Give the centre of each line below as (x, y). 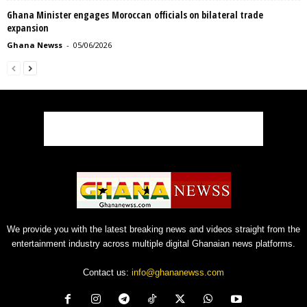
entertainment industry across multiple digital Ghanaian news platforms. (153, 243)
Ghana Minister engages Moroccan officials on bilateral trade (135, 14)
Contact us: (107, 272)
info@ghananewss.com (178, 272)
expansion (28, 27)
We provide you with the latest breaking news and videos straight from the (153, 229)
